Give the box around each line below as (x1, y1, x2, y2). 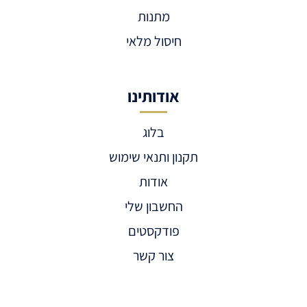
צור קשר (133, 247, 174, 265)
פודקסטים (127, 222, 180, 241)
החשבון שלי (124, 197, 183, 216)
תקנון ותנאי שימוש (109, 148, 198, 167)
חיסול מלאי (125, 32, 182, 51)
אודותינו (127, 85, 180, 108)
